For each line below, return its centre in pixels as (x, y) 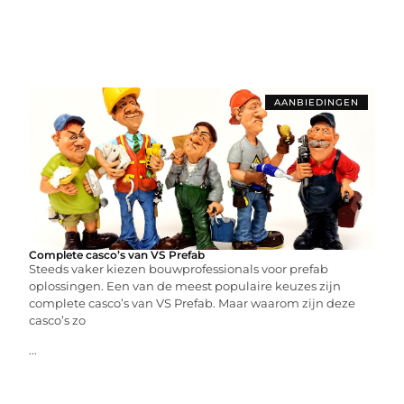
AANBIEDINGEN (316, 102)
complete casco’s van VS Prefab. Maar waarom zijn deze (193, 303)
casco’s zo (58, 320)
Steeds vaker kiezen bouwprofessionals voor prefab (179, 268)
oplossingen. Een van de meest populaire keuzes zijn (185, 285)
